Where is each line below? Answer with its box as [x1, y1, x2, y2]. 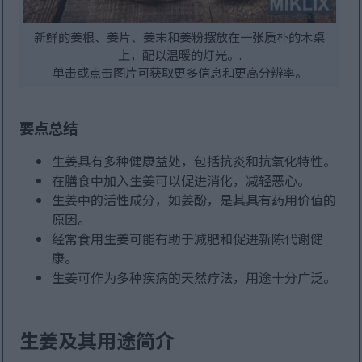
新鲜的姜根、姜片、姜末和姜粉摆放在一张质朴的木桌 [34, 27, 326, 46]
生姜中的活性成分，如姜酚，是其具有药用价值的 [52, 190, 337, 210]
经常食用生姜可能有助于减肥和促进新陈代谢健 [52, 229, 324, 249]
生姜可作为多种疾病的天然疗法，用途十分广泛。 [52, 267, 337, 288]
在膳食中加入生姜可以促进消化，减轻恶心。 [52, 170, 311, 191]
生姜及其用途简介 [19, 326, 175, 355]
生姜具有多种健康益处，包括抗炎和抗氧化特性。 [52, 151, 337, 171]
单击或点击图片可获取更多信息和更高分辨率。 [52, 63, 307, 82]
